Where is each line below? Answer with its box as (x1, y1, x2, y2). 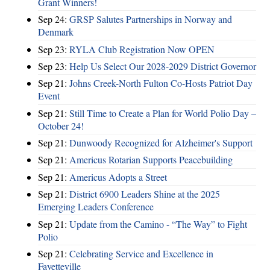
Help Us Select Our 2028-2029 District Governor (69, 59, 256, 72)
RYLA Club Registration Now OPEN (69, 42, 215, 55)
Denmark (38, 25, 74, 39)
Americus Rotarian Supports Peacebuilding (69, 153, 233, 166)
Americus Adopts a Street (69, 170, 167, 183)
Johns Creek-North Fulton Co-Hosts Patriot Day (69, 77, 253, 90)
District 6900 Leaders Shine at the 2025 (69, 187, 220, 201)
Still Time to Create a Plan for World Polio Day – (69, 106, 256, 119)
